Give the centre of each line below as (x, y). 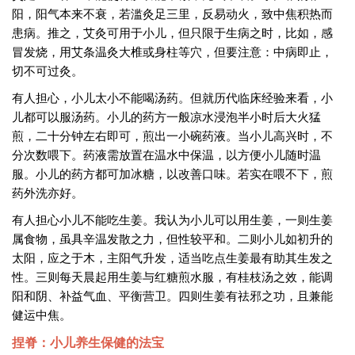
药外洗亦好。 (48, 192)
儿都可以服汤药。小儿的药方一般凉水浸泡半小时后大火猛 (166, 116)
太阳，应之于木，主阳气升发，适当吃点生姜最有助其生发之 (172, 257)
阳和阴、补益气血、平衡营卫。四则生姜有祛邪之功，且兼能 (172, 295)
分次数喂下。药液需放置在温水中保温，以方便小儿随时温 (166, 154)
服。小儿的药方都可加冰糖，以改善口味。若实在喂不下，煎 (172, 173)
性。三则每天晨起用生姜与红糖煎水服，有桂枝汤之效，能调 (172, 276)
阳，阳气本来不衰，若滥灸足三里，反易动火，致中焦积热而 (172, 13)
